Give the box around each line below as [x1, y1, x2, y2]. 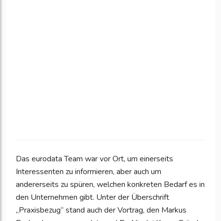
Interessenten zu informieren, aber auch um [16, 166, 161, 178]
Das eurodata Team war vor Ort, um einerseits [16, 153, 173, 165]
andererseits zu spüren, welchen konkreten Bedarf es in [16, 179, 205, 190]
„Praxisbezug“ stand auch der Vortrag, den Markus [16, 205, 186, 216]
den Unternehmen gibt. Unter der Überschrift [16, 192, 169, 203]
